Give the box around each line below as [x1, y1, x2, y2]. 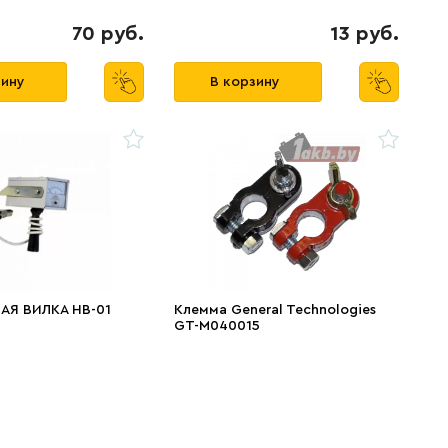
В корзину [210, 75, 281, 89]
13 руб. [330, 24, 399, 44]
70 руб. [71, 24, 144, 44]
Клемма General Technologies [173, 303, 376, 317]
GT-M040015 [173, 319, 260, 333]
